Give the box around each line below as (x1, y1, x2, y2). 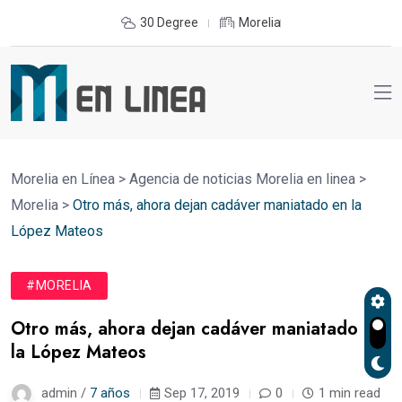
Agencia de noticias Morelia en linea (129, 170, 355, 188)
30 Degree (140, 15, 198, 30)
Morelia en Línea (11, 170, 115, 188)
